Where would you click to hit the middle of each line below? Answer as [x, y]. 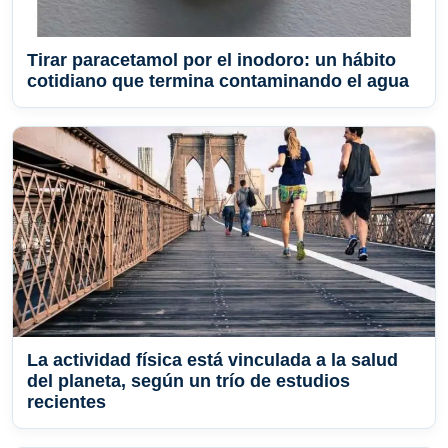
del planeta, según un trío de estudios [188, 381]
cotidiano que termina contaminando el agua [218, 81]
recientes [66, 402]
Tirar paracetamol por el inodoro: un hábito [211, 60]
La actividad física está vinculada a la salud [212, 360]
